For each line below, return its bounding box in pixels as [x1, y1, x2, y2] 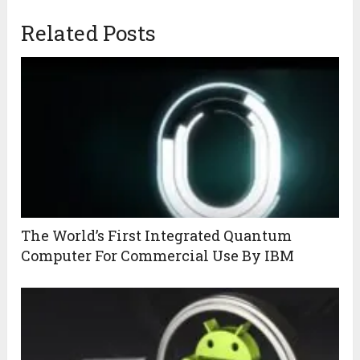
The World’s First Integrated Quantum [21, 226, 292, 246]
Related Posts [21, 19, 157, 47]
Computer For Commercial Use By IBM [21, 246, 295, 266]
